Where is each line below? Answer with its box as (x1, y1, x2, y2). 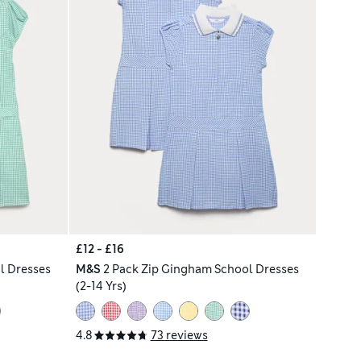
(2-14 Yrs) (75, 279, 127, 294)
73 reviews (150, 328, 208, 343)
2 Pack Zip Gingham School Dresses (103, 262, 299, 277)
